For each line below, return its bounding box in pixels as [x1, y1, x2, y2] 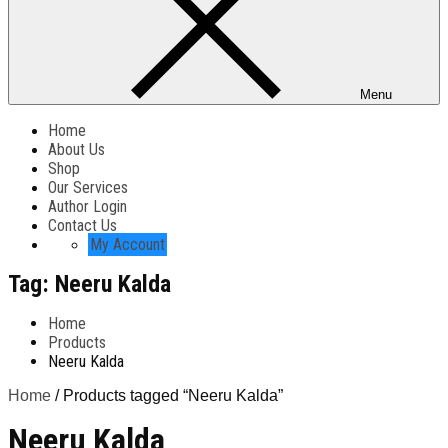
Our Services [48, 178, 128, 197]
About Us [48, 140, 105, 159]
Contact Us [48, 216, 117, 235]
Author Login [48, 197, 127, 216]
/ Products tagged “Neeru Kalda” [51, 387, 283, 404]
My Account [90, 235, 165, 254]
